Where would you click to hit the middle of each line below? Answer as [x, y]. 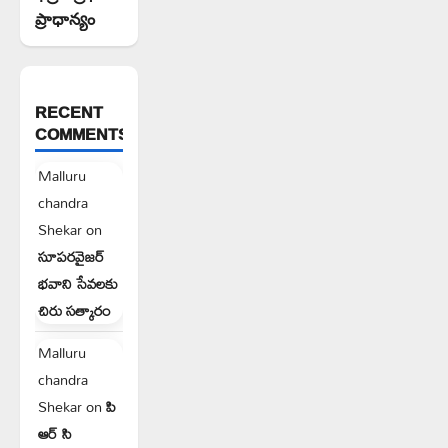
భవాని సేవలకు [78, 284]
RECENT [69, 112]
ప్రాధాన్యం [65, 18]
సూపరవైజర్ [71, 257]
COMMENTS [82, 134]
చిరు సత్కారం [74, 311]
